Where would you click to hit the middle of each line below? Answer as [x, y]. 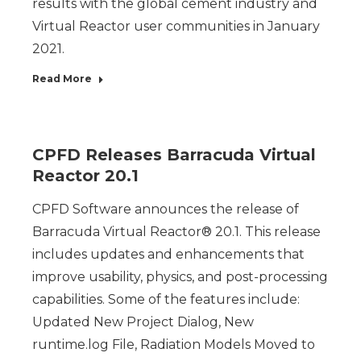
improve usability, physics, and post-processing [180, 277]
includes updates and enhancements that [168, 254]
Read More [62, 79]
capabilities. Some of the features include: [166, 299]
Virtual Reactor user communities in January [176, 26]
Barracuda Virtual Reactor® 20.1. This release [176, 232]
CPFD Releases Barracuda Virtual [174, 155]
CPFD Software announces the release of [166, 209]
